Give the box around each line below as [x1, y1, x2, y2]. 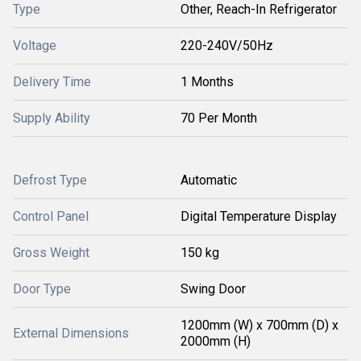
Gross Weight [13, 245, 89, 260]
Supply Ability [13, 110, 90, 126]
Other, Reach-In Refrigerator [180, 2, 337, 17]
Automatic [180, 172, 237, 188]
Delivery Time [13, 74, 91, 89]
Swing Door [180, 281, 246, 297]
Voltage [13, 38, 56, 53]
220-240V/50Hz [180, 38, 273, 53]
